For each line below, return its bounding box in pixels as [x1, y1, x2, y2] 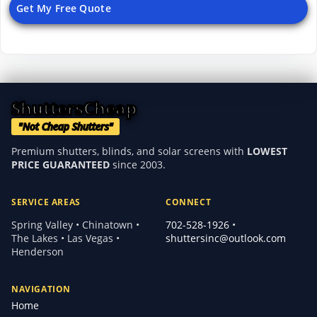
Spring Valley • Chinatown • [11, 217, 139, 231]
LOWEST [247, 144, 287, 158]
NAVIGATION [11, 282, 71, 295]
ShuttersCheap [11, 96, 137, 120]
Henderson [11, 244, 64, 258]
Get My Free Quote [16, 1, 111, 16]
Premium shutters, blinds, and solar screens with [11, 144, 247, 158]
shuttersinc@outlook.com [166, 231, 286, 245]
